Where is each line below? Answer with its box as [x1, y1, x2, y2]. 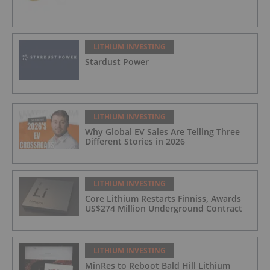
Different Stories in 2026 [85, 135, 185, 147]
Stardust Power [85, 55, 149, 67]
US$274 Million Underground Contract [85, 202, 242, 214]
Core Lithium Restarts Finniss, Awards [85, 192, 241, 204]
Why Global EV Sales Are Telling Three [85, 125, 240, 137]
